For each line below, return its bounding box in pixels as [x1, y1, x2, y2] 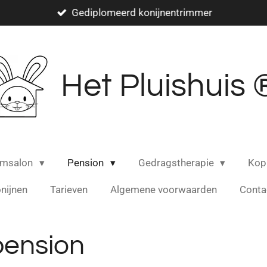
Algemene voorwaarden [110, 183, 217, 195]
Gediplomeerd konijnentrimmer [72, 6, 213, 18]
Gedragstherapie [138, 156, 216, 169]
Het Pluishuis [61, 70, 253, 103]
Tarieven [49, 183, 88, 195]
